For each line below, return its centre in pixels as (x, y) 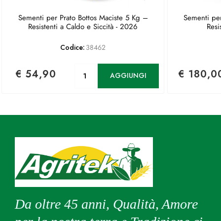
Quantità (116, 68)
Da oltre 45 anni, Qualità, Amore (106, 204)
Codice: (72, 47)
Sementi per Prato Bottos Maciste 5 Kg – (83, 18)
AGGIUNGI (128, 76)
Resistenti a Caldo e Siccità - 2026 (83, 26)
